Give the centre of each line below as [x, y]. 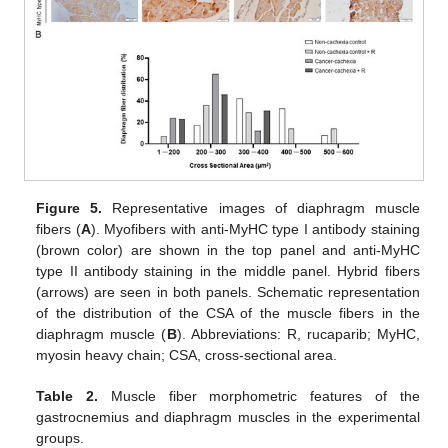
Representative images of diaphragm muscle [261, 208]
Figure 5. [69, 208]
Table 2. [67, 396]
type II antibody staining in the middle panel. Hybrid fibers [228, 271]
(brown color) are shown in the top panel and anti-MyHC [228, 250]
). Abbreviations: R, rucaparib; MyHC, [298, 334]
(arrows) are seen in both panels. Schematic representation [228, 292]
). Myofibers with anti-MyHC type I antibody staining [255, 229]
